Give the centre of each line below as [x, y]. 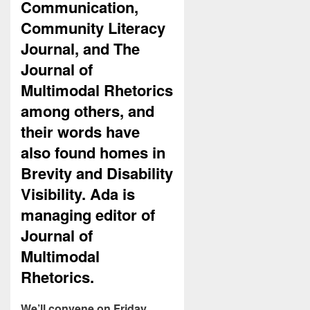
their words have [80, 132]
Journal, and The [80, 49]
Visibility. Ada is [78, 194]
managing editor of [88, 215]
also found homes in [93, 153]
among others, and [88, 111]
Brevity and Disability [97, 173]
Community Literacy [93, 28]
